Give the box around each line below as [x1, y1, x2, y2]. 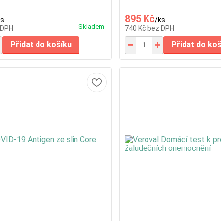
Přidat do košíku [10, 39, 72, 49]
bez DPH [147, 24, 175, 32]
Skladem [78, 22, 105, 30]
